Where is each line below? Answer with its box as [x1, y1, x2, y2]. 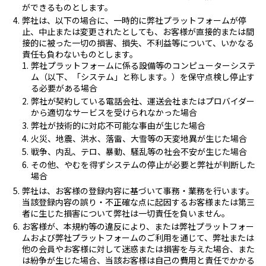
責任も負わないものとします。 [22, 47, 138, 60]
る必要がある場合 [31, 81, 97, 94]
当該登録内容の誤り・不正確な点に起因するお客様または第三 [22, 195, 255, 208]
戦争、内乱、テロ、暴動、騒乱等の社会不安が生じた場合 [31, 145, 247, 157]
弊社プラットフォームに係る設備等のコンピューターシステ [31, 59, 255, 71]
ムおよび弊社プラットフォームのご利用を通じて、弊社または [22, 231, 254, 243]
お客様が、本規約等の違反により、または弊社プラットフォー [22, 220, 254, 232]
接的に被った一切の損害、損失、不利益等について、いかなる [22, 36, 254, 49]
